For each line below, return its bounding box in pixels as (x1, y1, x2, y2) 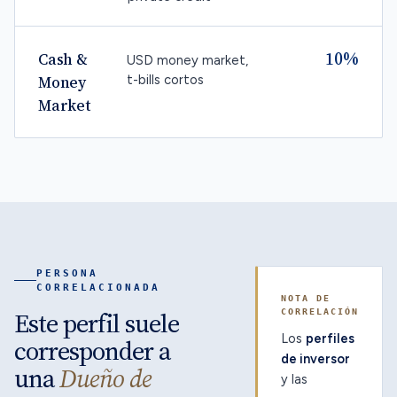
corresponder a (14, 333, 170, 369)
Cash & (38, 50, 88, 70)
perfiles (306, 331, 354, 346)
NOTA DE (281, 292, 331, 303)
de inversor (281, 351, 350, 367)
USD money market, (126, 52, 248, 68)
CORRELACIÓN (281, 306, 359, 316)
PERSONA (36, 268, 99, 278)
